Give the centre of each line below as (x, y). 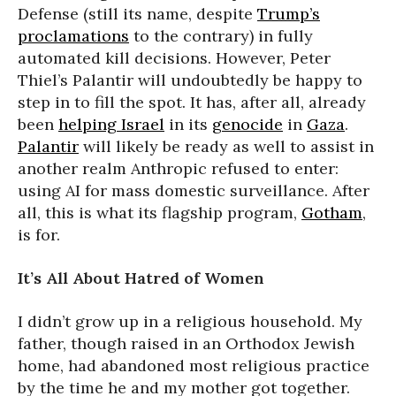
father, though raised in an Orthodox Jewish (186, 343)
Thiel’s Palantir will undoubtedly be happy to (190, 80)
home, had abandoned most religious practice (194, 365)
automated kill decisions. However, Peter (174, 57)
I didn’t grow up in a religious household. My (190, 321)
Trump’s (289, 13)
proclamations (73, 35)
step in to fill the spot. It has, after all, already (192, 102)
